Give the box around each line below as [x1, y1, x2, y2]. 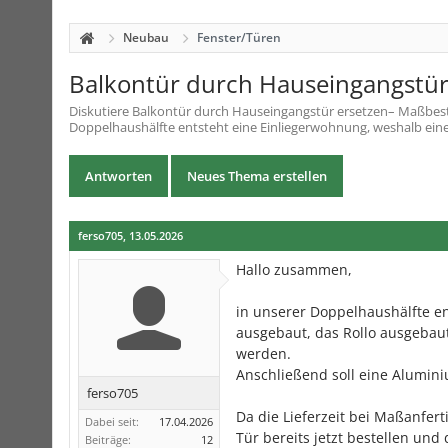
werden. [236, 344, 291, 363]
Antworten [85, 167, 152, 185]
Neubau [123, 29, 169, 46]
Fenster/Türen [197, 29, 281, 46]
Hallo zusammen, [236, 260, 352, 279]
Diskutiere [69, 102, 132, 120]
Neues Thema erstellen [187, 167, 327, 185]
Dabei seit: [85, 414, 139, 429]
